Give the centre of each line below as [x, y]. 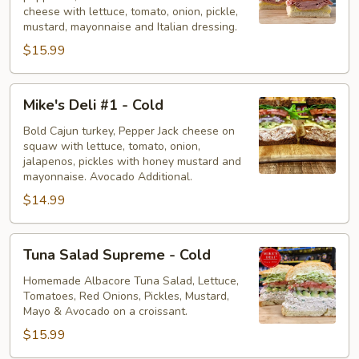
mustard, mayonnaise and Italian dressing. [130, 26]
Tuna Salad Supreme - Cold [117, 254]
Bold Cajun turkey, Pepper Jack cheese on [129, 131]
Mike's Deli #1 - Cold [93, 105]
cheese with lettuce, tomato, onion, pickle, [131, 11]
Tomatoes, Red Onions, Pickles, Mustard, [126, 296]
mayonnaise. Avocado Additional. [108, 176]
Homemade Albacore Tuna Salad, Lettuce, [131, 280]
